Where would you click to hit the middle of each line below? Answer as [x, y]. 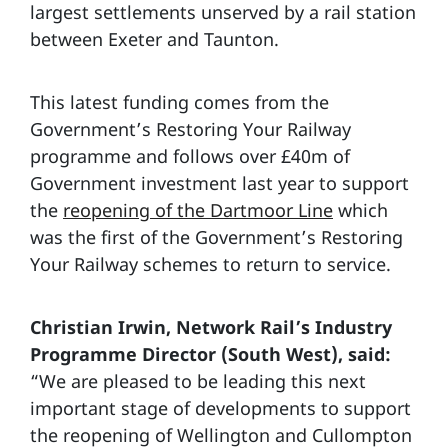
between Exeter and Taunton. [154, 38]
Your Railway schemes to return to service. [210, 263]
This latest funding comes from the [179, 101]
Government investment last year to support [219, 182]
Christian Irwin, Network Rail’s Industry [211, 326]
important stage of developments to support [220, 407]
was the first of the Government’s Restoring [216, 236]
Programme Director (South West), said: [210, 353]
